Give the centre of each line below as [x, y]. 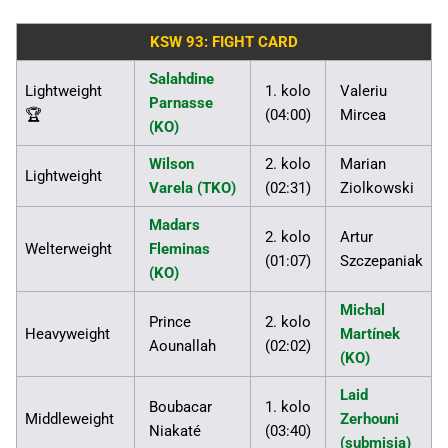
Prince [170, 322]
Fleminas [179, 249]
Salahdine [181, 79]
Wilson [171, 164]
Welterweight [68, 249]
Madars [174, 225]
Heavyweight [67, 334]
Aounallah [182, 346]
